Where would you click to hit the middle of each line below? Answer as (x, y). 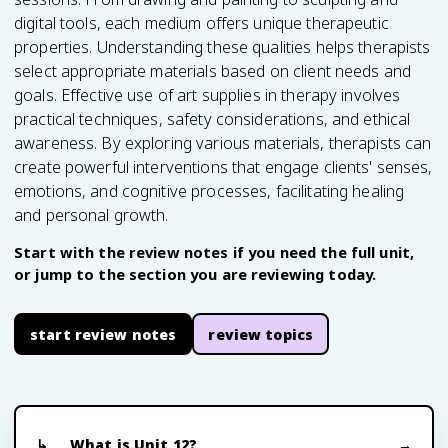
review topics (261, 334)
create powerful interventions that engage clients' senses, (223, 167)
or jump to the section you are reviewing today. (195, 274)
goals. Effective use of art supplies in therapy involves (207, 95)
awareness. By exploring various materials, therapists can (223, 143)
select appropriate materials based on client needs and (213, 71)
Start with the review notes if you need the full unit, (214, 252)
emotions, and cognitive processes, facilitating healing (209, 191)
